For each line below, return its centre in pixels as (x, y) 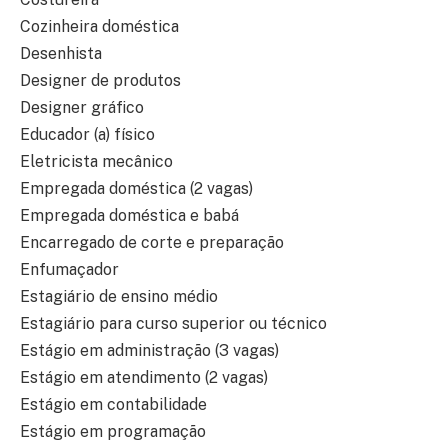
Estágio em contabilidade (113, 405)
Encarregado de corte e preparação (152, 243)
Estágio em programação (113, 432)
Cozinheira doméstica (99, 27)
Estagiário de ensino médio (119, 297)
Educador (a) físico (87, 135)
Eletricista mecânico (96, 162)
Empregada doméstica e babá (129, 216)
